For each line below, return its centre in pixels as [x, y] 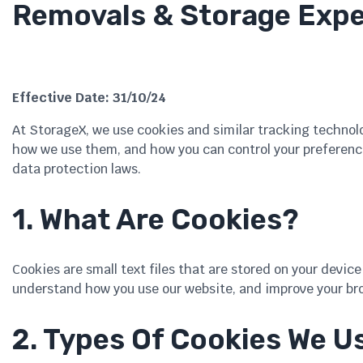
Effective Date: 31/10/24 [89, 97]
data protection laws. [77, 169]
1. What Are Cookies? [156, 219]
